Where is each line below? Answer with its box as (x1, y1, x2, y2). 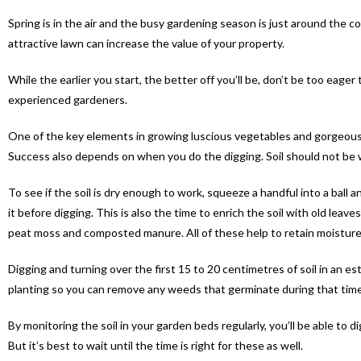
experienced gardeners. (8, 93, 127, 107)
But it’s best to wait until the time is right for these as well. (8, 338, 303, 353)
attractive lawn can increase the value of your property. (8, 36, 284, 51)
